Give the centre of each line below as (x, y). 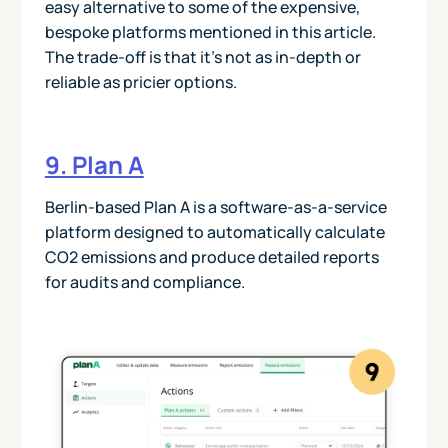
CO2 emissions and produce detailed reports (211, 257)
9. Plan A (94, 165)
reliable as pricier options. (140, 82)
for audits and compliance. (144, 282)
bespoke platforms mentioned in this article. (210, 32)
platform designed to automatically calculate (214, 232)
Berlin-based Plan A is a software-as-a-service (215, 207)
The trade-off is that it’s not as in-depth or (202, 57)
